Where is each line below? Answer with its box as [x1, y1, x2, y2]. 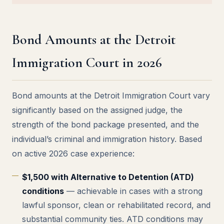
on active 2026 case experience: [12, 148, 134, 158]
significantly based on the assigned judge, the [12, 105, 182, 115]
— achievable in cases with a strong [64, 186, 202, 196]
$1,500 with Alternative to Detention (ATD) [22, 172, 194, 182]
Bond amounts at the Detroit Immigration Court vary [12, 90, 210, 100]
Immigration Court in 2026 [12, 54, 162, 71]
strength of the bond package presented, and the [12, 119, 199, 129]
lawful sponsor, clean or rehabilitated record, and [22, 200, 210, 210]
